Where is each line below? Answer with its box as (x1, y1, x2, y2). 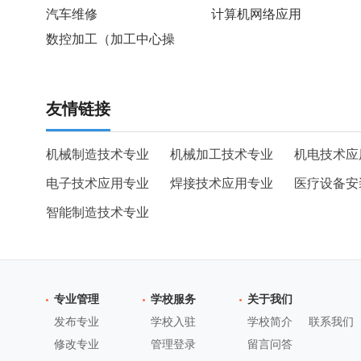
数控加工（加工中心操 (46, 32, 175, 46)
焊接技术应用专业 (170, 176, 273, 190)
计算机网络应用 (211, 7, 301, 21)
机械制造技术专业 (46, 147, 149, 161)
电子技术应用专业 (46, 176, 149, 190)
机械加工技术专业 (170, 147, 273, 161)
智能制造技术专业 (46, 205, 149, 219)
